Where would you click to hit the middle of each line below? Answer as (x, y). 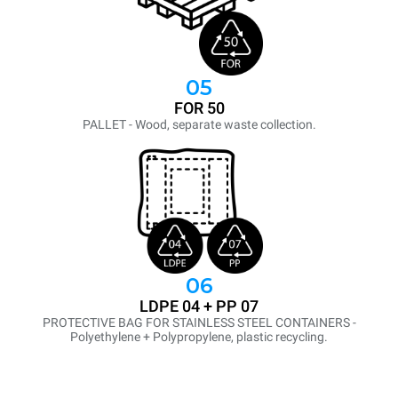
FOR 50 (199, 108)
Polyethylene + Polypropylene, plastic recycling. (199, 337)
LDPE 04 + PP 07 (199, 306)
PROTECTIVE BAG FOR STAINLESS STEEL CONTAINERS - (199, 323)
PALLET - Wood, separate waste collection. (199, 125)
